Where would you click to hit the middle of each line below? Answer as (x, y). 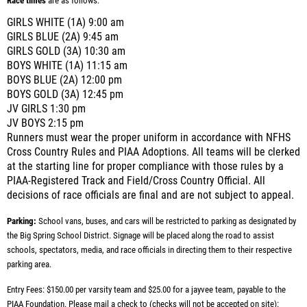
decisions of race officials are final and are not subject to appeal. (150, 195)
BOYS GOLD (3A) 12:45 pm (65, 95)
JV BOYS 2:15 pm (45, 123)
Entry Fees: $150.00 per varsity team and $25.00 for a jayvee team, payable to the (146, 290)
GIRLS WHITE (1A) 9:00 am (65, 23)
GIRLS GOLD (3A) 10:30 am (66, 51)
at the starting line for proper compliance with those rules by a (145, 167)
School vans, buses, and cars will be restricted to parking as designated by (167, 221)
